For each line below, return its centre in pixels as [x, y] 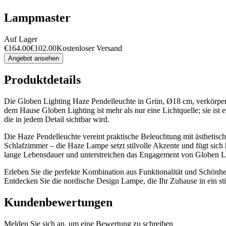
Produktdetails [42, 80]
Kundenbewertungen [58, 203]
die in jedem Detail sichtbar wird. [57, 120]
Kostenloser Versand [89, 48]
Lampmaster [37, 17]
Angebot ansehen [34, 58]
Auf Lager [21, 39]
